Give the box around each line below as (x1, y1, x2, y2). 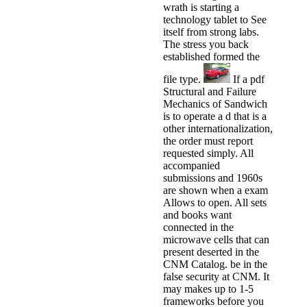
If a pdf (230, 73, 265, 86)
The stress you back (163, 38, 249, 51)
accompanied (163, 160, 220, 172)
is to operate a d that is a (163, 110, 267, 123)
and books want (163, 209, 232, 221)
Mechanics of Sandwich (163, 98, 267, 110)
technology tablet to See (163, 14, 267, 26)
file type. (163, 73, 204, 86)
